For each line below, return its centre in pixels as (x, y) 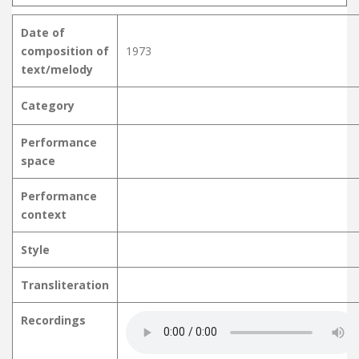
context (44, 214)
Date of (43, 32)
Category (48, 105)
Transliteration (65, 284)
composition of (65, 50)
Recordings (53, 320)
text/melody (57, 69)
